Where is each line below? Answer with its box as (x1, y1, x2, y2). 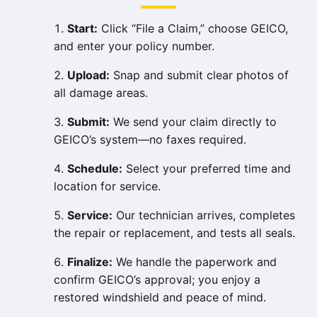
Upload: (67, 68, 110, 83)
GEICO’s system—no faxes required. (54, 132, 246, 147)
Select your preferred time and (122, 161, 291, 176)
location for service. (54, 179, 161, 194)
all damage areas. (54, 86, 148, 100)
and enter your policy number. (54, 39, 214, 54)
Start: (67, 21, 98, 36)
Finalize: (67, 255, 113, 270)
